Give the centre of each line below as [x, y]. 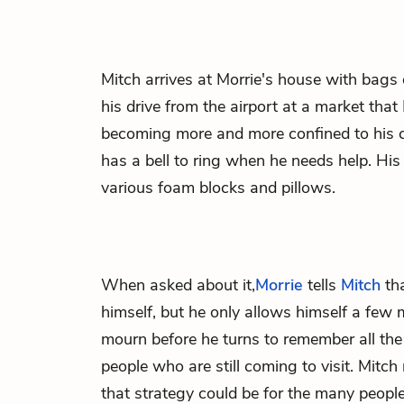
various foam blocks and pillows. [218, 188]
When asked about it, [178, 285]
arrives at [179, 79]
